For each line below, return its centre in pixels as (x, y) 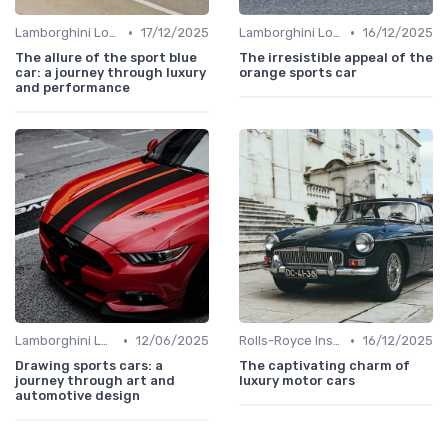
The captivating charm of (324, 366)
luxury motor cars (297, 381)
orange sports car (298, 73)
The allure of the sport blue (106, 58)
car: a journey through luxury (110, 73)
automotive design (77, 396)
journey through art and (95, 381)
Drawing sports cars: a (89, 366)
